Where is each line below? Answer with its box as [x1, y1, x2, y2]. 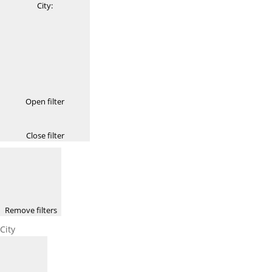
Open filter [25, 95, 64, 107]
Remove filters [4, 204, 57, 216]
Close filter [25, 129, 64, 141]
